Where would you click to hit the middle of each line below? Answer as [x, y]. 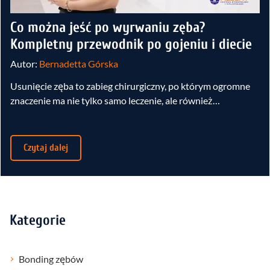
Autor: [25, 64]
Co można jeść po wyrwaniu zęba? [108, 28]
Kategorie [38, 221]
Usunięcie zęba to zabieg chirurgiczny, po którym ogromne [130, 86]
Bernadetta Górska [79, 64]
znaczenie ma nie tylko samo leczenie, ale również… [115, 101]
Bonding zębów [51, 259]
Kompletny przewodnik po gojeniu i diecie [131, 45]
